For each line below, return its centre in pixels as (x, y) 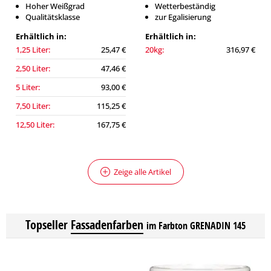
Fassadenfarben (107, 225)
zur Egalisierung (183, 17)
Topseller (47, 225)
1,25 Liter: (33, 50)
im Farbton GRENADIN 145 (196, 226)
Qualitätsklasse (53, 17)
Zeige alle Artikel (142, 172)
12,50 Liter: (35, 125)
